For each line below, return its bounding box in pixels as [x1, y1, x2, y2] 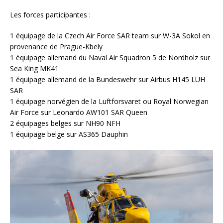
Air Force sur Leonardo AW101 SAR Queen [10, 107, 147, 117]
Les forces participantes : [10, 9, 91, 19]
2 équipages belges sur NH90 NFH [10, 118, 120, 128]
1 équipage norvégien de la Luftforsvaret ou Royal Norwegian [10, 96, 209, 106]
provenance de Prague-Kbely [10, 41, 103, 51]
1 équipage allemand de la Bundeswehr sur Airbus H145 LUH [10, 74, 205, 84]
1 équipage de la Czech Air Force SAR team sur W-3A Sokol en [10, 30, 210, 40]
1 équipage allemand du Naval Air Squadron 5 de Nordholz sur [10, 52, 210, 62]
